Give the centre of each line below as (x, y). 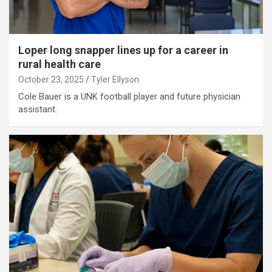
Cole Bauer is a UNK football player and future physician (129, 97)
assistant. (38, 110)
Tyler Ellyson (115, 80)
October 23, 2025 (51, 80)
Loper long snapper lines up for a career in (123, 50)
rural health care (59, 64)
